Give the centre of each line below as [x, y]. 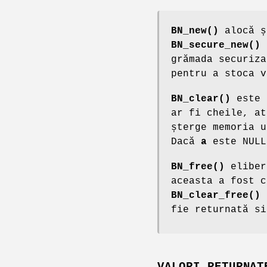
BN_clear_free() [216, 195]
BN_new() [195, 31]
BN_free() [198, 167]
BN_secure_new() [216, 45]
